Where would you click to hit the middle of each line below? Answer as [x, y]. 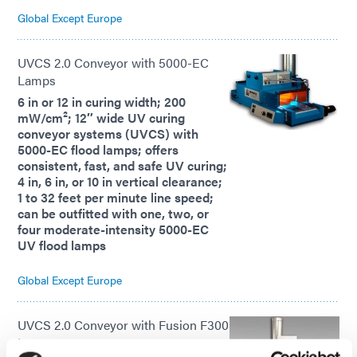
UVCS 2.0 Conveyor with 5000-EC [113, 63]
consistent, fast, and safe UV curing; [122, 166]
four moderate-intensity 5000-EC [113, 229]
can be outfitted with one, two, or [113, 214]
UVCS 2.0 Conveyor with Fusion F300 [123, 325]
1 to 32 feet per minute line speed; [116, 198]
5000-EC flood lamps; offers [98, 150]
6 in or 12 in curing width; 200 [102, 102]
